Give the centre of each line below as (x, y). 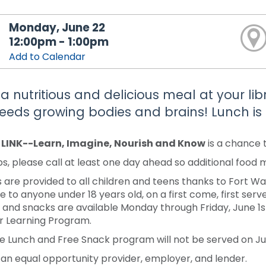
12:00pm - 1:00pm (59, 42)
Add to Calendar (47, 57)
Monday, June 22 (57, 28)
